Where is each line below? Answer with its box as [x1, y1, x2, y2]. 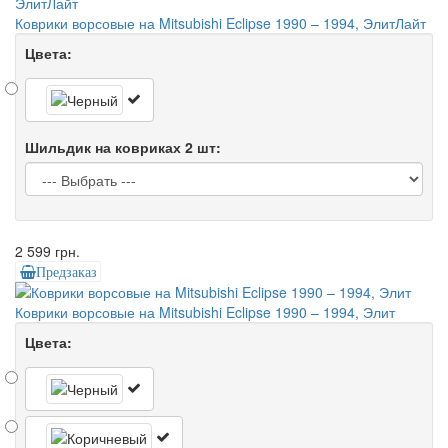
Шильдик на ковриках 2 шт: [25, 136, 221, 157]
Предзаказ [35, 264, 97, 279]
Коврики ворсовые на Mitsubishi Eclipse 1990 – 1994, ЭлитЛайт [15, 12, 426, 33]
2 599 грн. [15, 240, 80, 261]
